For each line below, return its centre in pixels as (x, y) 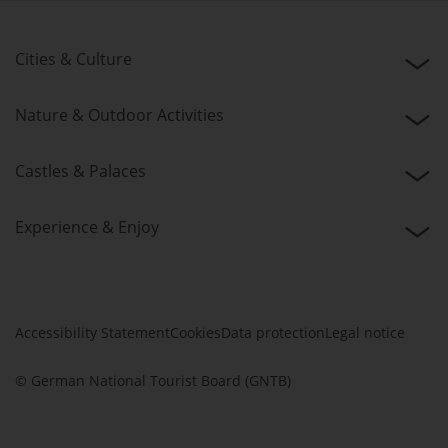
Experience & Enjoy (87, 226)
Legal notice (365, 332)
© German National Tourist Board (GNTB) (153, 380)
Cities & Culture (73, 58)
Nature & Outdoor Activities (119, 114)
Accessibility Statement (92, 332)
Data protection (273, 332)
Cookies (195, 332)
